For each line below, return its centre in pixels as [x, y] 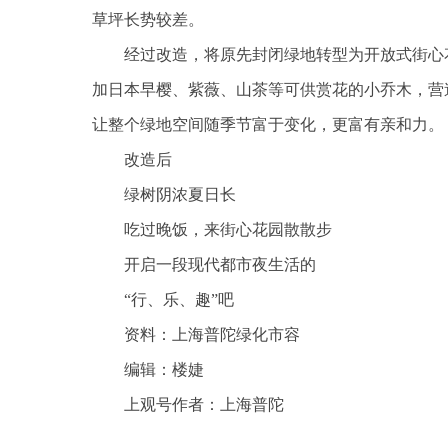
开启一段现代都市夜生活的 [220, 264]
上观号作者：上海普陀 [204, 404]
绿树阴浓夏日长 [180, 194]
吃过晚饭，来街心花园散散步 [228, 229]
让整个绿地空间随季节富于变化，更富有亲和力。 [268, 124]
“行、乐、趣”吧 [179, 299]
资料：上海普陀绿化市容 [212, 334]
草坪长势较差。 [148, 19]
